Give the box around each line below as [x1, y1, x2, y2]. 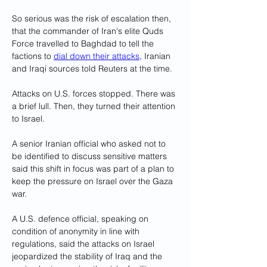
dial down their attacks [54, 51, 139, 61]
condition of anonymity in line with [12, 226, 142, 237]
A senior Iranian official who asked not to [12, 138, 168, 149]
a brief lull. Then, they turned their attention [12, 101, 178, 111]
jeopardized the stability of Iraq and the [12, 251, 164, 262]
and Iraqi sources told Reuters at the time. [12, 63, 172, 74]
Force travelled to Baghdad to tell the [12, 38, 156, 49]
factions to [12, 51, 54, 61]
